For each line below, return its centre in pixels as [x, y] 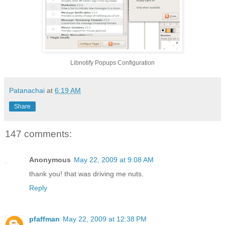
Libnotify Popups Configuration [113, 63]
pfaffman [44, 219]
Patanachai [27, 91]
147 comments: [38, 134]
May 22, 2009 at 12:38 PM [105, 219]
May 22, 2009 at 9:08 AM [114, 159]
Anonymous [50, 159]
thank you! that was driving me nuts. [86, 174]
